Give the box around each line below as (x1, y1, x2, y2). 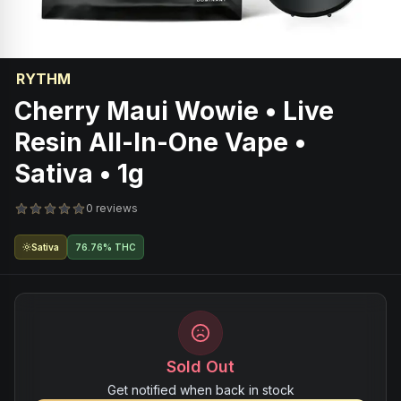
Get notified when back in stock (107, 382, 294, 397)
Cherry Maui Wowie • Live (14, 96, 334, 126)
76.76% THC (75, 242, 136, 252)
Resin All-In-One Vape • (14, 127, 306, 158)
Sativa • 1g (14, 158, 144, 189)
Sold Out (166, 357, 235, 376)
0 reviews (86, 201, 138, 215)
